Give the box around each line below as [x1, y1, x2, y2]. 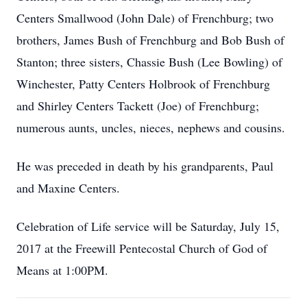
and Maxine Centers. [16, 180, 120, 196]
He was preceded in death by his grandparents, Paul [16, 158, 273, 174]
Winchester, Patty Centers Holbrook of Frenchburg [16, 75, 270, 92]
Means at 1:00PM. [16, 262, 108, 278]
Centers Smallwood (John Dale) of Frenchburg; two [16, 10, 273, 26]
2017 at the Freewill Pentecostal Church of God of [16, 240, 267, 256]
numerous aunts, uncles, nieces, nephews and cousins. [16, 119, 285, 136]
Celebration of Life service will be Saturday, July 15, [16, 218, 280, 234]
